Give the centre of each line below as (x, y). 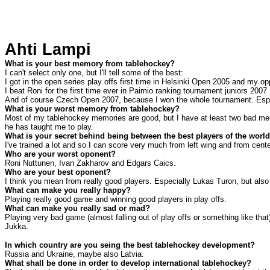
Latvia (131, 254)
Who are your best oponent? (58, 172)
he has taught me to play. (49, 127)
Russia (17, 254)
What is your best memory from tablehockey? (90, 64)
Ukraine (60, 254)
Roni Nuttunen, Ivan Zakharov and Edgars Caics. (90, 163)
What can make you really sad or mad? (77, 208)
